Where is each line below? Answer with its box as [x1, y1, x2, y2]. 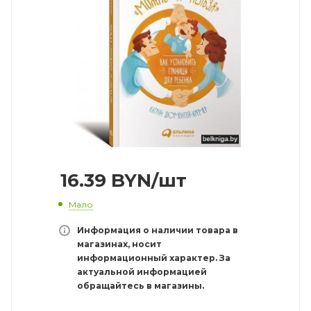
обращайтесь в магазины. [77, 280, 204, 291]
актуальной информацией [77, 266, 207, 277]
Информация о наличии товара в [77, 224, 238, 235]
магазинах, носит [77, 238, 162, 249]
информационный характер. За [77, 252, 230, 263]
